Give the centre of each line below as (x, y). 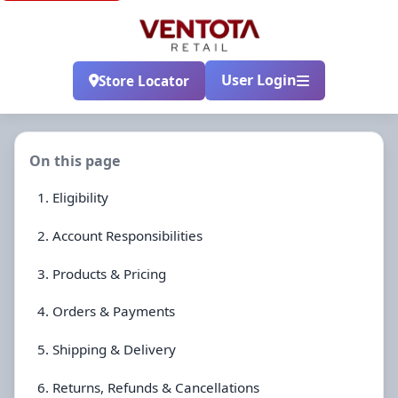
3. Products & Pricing (102, 273)
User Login (259, 80)
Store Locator (144, 80)
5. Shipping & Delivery (107, 350)
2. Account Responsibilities (120, 235)
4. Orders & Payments (106, 311)
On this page (75, 161)
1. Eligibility (73, 198)
